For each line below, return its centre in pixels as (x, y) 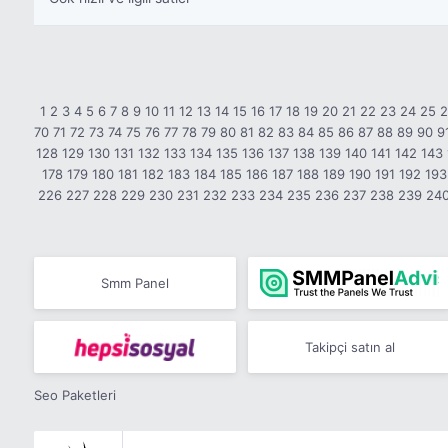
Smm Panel (134, 282)
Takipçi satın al (349, 346)
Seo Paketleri (74, 395)
